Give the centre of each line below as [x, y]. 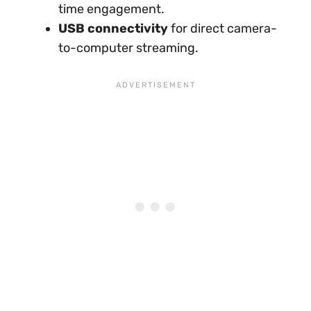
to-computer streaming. [128, 48]
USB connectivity [113, 29]
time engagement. [111, 9]
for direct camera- [222, 29]
